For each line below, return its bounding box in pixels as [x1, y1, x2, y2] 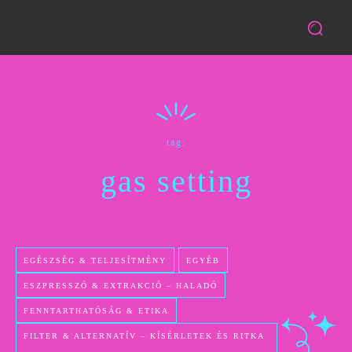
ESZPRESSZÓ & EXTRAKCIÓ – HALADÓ [24, 281, 218, 291]
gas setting [100, 163, 252, 200]
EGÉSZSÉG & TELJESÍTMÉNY [24, 256, 167, 266]
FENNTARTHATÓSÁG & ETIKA [24, 306, 169, 316]
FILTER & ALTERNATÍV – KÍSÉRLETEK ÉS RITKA [24, 332, 264, 341]
